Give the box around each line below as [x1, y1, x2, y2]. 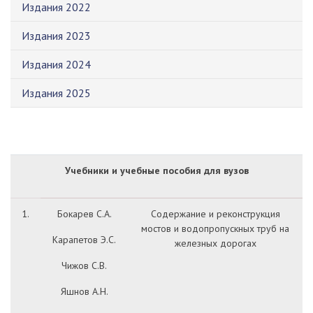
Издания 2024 [22, 57, 91, 71]
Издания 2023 [22, 29, 91, 43]
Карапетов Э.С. [52, 233, 116, 246]
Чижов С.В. [61, 259, 107, 272]
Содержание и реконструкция [150, 208, 280, 220]
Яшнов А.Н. [60, 285, 108, 298]
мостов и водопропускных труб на [141, 222, 289, 235]
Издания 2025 [22, 86, 91, 100]
